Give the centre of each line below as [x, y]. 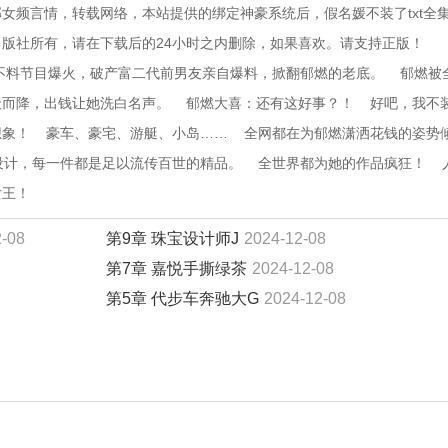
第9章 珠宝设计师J [172, 238]
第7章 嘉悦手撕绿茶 [176, 268]
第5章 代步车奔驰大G [182, 298]
